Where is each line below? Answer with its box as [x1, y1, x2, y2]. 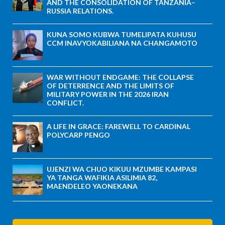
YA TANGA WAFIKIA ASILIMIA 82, [47, 173, 157, 182]
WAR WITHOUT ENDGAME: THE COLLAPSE [47, 73, 194, 82]
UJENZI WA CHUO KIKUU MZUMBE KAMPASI [47, 165, 197, 174]
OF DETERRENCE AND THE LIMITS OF [47, 81, 174, 90]
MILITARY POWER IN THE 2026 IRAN [47, 90, 169, 99]
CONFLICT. [47, 98, 84, 107]
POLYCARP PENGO [47, 131, 110, 140]
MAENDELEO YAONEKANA [47, 182, 138, 191]
